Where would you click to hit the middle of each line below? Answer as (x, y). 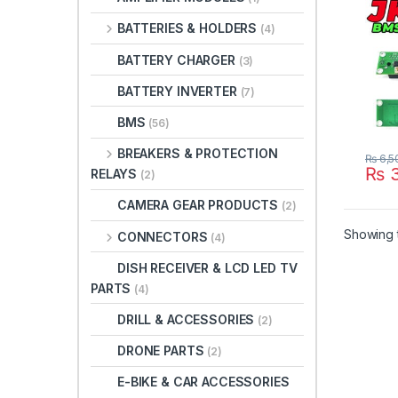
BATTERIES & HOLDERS (189, 28)
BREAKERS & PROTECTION (197, 154)
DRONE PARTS (163, 351)
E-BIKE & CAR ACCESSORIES (203, 382)
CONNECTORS (164, 236)
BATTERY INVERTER (179, 91)
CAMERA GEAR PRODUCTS (200, 205)
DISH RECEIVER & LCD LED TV (207, 267)
